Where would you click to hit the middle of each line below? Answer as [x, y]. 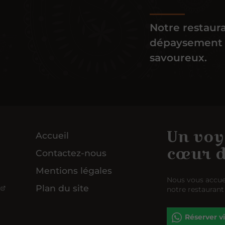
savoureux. [179, 57]
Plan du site [63, 188]
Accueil [52, 136]
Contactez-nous [71, 153]
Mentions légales [74, 171]
